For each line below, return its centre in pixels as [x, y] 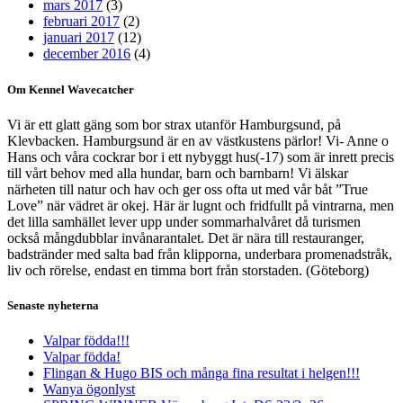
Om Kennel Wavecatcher [71, 89]
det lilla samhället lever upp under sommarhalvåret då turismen [184, 221]
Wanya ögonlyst [89, 390]
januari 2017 [79, 38]
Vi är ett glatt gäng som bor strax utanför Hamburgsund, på [174, 124]
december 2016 [87, 54]
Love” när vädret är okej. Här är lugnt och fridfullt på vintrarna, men [201, 205]
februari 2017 [81, 22]
